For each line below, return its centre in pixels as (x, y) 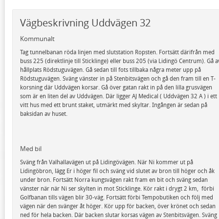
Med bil (31, 149)
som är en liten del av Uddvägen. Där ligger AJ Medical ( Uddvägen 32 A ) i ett (119, 96)
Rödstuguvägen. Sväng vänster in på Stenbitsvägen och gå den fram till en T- (118, 79)
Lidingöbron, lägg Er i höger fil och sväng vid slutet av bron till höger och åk (117, 171)
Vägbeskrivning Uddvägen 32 (85, 23)
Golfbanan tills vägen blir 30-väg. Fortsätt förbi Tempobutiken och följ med (117, 197)
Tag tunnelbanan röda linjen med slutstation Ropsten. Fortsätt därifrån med (117, 52)
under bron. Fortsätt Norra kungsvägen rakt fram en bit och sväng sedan (114, 180)
